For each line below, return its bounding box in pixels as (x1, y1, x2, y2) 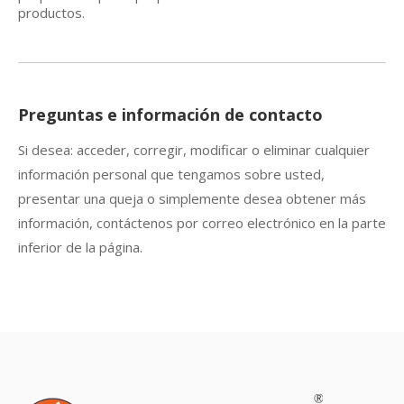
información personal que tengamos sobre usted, (18, 164, 325, 183)
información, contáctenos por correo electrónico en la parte (18, 213, 386, 232)
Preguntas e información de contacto (18, 103, 323, 125)
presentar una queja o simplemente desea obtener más (18, 188, 366, 207)
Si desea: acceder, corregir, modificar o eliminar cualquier (18, 140, 370, 159)
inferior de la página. (18, 237, 142, 256)
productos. (18, 3, 85, 22)
